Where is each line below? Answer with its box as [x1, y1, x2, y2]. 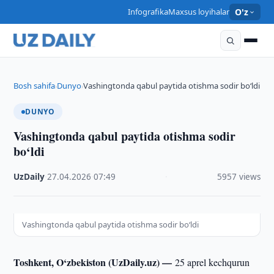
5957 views [217, 171, 261, 182]
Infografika [127, 6, 168, 17]
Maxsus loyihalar [168, 6, 229, 17]
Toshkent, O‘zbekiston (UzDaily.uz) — [13, 255, 176, 269]
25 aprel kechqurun [175, 256, 250, 268]
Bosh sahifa [13, 80, 56, 91]
